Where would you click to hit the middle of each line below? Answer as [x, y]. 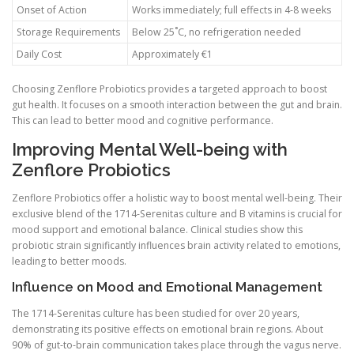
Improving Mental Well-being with [150, 150]
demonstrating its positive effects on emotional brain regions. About [168, 329]
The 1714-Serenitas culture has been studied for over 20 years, [156, 313]
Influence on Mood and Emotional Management [167, 287]
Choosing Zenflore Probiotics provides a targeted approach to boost [169, 89]
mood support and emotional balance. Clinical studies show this [157, 230]
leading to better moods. [69, 262]
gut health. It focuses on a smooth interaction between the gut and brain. [177, 105]
